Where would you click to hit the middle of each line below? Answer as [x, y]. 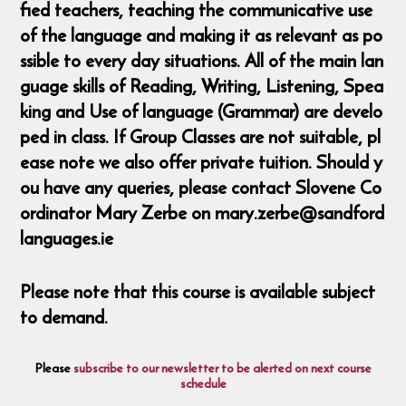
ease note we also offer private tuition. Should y [202, 162]
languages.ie [67, 238]
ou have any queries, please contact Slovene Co [201, 188]
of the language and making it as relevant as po [202, 35]
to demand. [64, 316]
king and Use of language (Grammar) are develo [202, 111]
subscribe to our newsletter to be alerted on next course [222, 368]
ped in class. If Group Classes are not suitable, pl [201, 137]
